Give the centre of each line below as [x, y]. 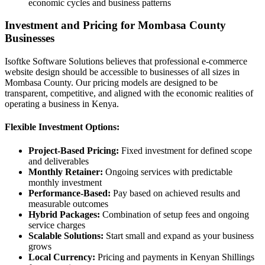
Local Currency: [62, 257]
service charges [57, 225]
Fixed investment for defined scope [185, 150]
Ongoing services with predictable [168, 172]
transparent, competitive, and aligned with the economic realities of [129, 93]
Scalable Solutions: [66, 235]
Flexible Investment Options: [62, 127]
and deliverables [59, 161]
